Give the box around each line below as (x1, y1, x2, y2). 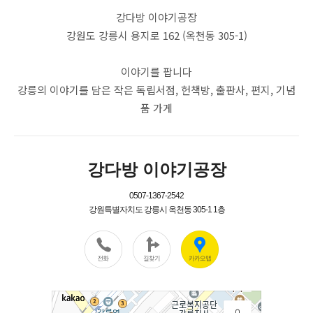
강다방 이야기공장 (116, 10, 197, 24)
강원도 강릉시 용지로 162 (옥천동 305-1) (66, 28, 247, 43)
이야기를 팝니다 (121, 64, 192, 79)
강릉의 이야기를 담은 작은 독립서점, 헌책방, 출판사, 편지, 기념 (17, 82, 296, 97)
